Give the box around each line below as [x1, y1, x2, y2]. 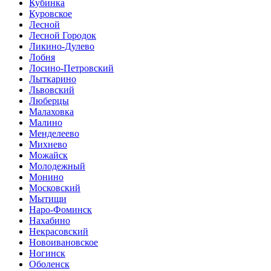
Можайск [29, 149, 68, 160]
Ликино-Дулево [29, 41, 94, 51]
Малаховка [29, 106, 74, 117]
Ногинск [29, 247, 65, 258]
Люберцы [29, 95, 69, 106]
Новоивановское [29, 237, 98, 247]
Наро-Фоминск [29, 204, 92, 215]
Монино [29, 171, 64, 182]
